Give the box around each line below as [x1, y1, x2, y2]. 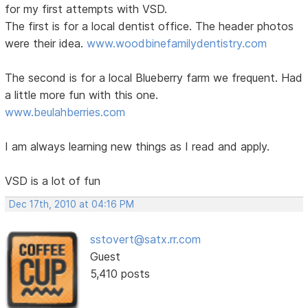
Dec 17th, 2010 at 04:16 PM [9, 198, 135, 210]
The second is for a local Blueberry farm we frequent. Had [5, 70, 303, 85]
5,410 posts [89, 266, 150, 280]
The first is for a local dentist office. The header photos [5, 19, 294, 33]
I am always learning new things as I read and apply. [5, 139, 270, 153]
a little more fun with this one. [5, 87, 159, 102]
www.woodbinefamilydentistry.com [87, 36, 267, 50]
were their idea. [5, 36, 87, 50]
